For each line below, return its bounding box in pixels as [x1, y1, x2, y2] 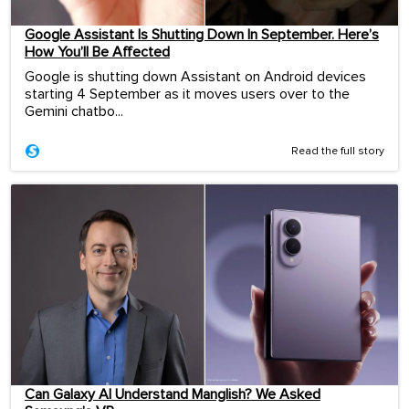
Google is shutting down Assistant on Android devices [25, 68, 366, 84]
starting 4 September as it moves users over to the [25, 86, 350, 101]
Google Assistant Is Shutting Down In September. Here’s [25, 26, 379, 42]
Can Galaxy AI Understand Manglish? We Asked [25, 386, 320, 402]
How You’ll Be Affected [25, 44, 170, 59]
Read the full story [291, 145, 384, 157]
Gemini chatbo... [25, 103, 123, 119]
